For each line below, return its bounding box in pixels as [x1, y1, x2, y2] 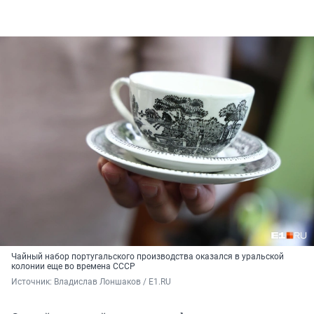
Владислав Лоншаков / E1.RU [54, 277, 171, 287]
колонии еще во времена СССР [11, 261, 135, 272]
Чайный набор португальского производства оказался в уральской [11, 252, 284, 262]
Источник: [11, 277, 54, 287]
